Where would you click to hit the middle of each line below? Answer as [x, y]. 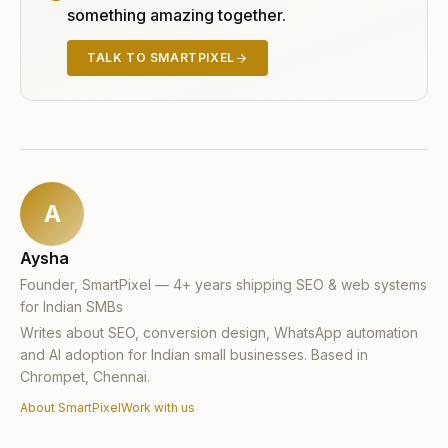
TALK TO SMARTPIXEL [161, 57]
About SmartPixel [70, 407]
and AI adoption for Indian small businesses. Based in [194, 354]
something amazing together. [176, 15]
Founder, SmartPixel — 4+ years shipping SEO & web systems [223, 284]
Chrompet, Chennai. [85, 376]
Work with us [158, 407]
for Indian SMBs [71, 306]
